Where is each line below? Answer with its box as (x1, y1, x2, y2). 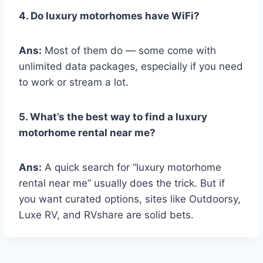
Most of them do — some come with (42, 45, 216, 57)
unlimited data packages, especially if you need (19, 60, 243, 73)
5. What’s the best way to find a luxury (19, 111, 207, 123)
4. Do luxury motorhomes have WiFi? (19, 10, 200, 22)
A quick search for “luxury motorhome (42, 161, 221, 174)
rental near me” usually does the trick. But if (19, 177, 225, 190)
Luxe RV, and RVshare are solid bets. (19, 209, 194, 221)
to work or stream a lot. (19, 76, 129, 89)
